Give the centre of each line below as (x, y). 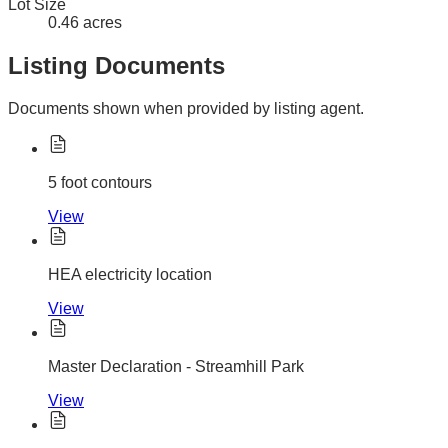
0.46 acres (85, 23)
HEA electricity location (130, 275)
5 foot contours (100, 183)
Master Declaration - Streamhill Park (176, 367)
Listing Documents (116, 66)
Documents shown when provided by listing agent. (186, 109)
